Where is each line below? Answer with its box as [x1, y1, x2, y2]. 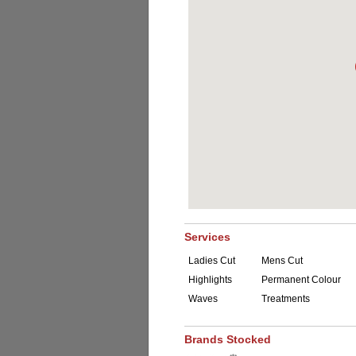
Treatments [261, 293, 310, 304]
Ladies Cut [188, 255, 235, 266]
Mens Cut [261, 255, 303, 266]
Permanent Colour [261, 274, 341, 285]
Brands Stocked [184, 333, 271, 346]
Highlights [188, 274, 232, 285]
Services [184, 230, 230, 243]
